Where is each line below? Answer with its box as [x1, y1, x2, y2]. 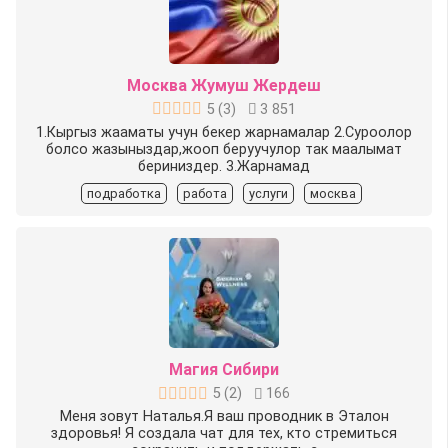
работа [182, 185, 227, 201]
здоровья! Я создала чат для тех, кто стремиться [51, 425, 397, 443]
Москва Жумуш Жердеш [127, 75, 321, 95]
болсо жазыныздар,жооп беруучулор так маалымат [46, 140, 402, 158]
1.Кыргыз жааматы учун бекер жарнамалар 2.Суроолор [36, 123, 412, 141]
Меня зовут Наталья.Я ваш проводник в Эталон [59, 408, 389, 426]
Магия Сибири [169, 360, 279, 380]
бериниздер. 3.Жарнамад [138, 157, 310, 175]
